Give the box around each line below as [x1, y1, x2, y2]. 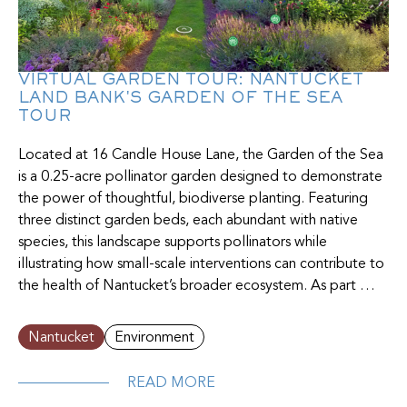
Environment [114, 330, 194, 345]
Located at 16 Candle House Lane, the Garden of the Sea [18, 147, 383, 163]
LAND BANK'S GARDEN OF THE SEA [18, 91, 342, 106]
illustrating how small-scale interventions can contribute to [18, 256, 384, 272]
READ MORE [127, 375, 215, 391]
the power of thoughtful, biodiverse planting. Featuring [18, 191, 368, 206]
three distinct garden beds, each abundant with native [18, 213, 358, 228]
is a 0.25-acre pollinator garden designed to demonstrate [18, 169, 382, 184]
